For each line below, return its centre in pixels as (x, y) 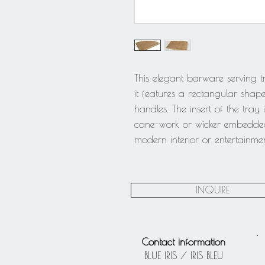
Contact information (183, 242)
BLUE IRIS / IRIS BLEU (183, 256)
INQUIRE (213, 190)
